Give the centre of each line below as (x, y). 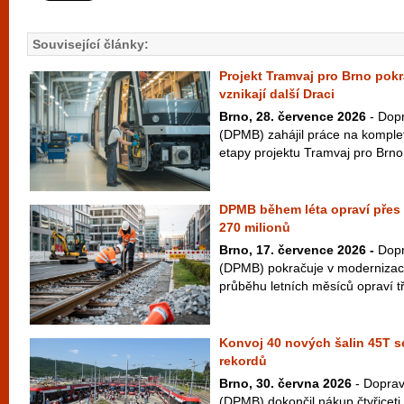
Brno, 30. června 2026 (285, 383)
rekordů (243, 361)
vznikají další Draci (277, 94)
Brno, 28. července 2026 (293, 116)
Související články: (91, 44)
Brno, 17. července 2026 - (297, 250)
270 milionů (255, 227)
